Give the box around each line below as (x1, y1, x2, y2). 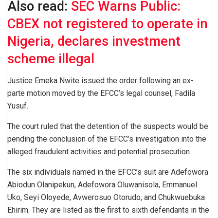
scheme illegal (7, 51, 94, 67)
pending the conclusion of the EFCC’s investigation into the (7, 134, 206, 144)
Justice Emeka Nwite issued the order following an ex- (7, 75, 194, 85)
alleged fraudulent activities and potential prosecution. (7, 146, 191, 156)
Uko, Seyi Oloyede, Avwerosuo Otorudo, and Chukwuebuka (7, 192, 205, 202)
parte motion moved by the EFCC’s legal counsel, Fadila (7, 88, 195, 98)
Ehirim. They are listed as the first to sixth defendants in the (7, 205, 209, 215)
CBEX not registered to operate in (7, 16, 208, 32)
